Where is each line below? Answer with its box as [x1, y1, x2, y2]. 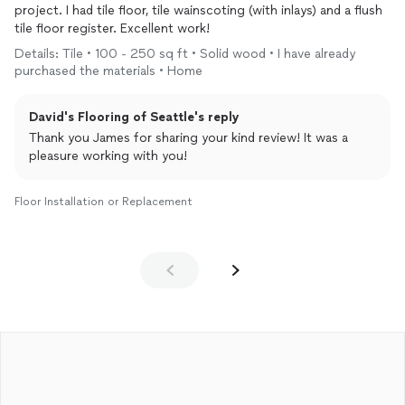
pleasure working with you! [29, 148, 187, 164]
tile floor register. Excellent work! [14, 21, 210, 36]
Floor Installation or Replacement [14, 195, 193, 208]
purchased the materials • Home [14, 63, 202, 79]
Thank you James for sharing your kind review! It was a [29, 130, 348, 146]
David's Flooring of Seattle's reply [29, 109, 240, 125]
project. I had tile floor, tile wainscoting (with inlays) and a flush [14, 3, 382, 18]
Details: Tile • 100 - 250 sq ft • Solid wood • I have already [14, 46, 355, 61]
